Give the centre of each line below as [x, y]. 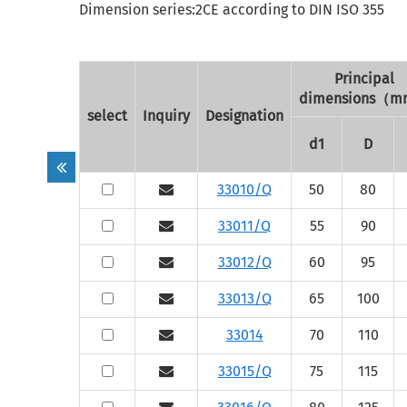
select [107, 116]
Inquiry [166, 116]
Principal [364, 79]
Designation [244, 116]
